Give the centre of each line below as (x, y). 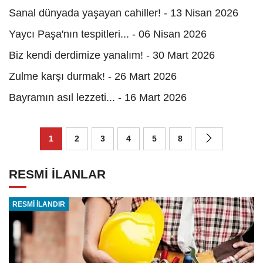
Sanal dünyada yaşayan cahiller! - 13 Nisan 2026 (124, 13)
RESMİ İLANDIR (38, 204)
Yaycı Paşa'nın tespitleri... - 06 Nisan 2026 (108, 34)
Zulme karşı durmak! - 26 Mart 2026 (93, 76)
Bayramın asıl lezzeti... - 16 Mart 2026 (98, 97)
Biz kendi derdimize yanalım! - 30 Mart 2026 (112, 55)
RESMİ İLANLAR (57, 174)
